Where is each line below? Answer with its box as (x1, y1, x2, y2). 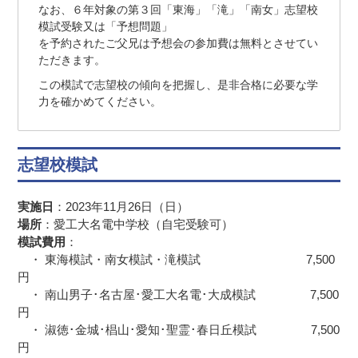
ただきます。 (38, 53, 106, 66)
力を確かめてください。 (38, 94, 162, 108)
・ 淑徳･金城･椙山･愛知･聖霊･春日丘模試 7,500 (18, 322, 340, 336)
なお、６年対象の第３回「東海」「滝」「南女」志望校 (38, 2, 319, 16)
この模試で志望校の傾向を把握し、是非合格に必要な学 (38, 78, 319, 91)
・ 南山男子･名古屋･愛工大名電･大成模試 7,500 (18, 287, 340, 301)
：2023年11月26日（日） (54, 199, 189, 213)
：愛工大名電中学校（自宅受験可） (42, 217, 234, 231)
